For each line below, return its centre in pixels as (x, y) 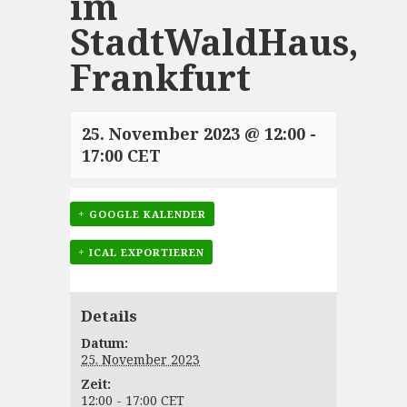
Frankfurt (160, 76)
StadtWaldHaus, (214, 41)
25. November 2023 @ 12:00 (193, 133)
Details (109, 315)
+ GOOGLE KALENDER (142, 213)
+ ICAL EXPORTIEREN (141, 252)
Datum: (105, 342)
